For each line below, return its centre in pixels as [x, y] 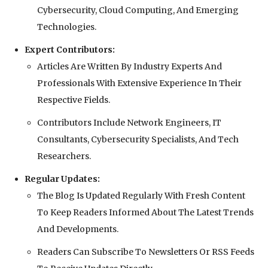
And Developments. [78, 229]
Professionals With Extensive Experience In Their [139, 83]
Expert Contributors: [70, 50]
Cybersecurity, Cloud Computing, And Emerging [138, 10]
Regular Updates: [62, 179]
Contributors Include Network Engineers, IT [129, 123]
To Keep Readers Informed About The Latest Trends [145, 213]
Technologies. [67, 27]
